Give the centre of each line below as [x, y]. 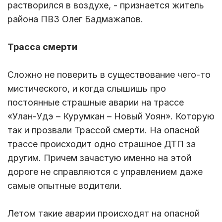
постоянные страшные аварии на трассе [96, 103]
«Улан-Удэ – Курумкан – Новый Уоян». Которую [111, 116]
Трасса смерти [42, 47]
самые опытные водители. [66, 186]
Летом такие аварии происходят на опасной [104, 214]
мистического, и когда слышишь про [87, 89]
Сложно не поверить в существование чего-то [109, 75]
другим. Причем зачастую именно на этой [99, 158]
